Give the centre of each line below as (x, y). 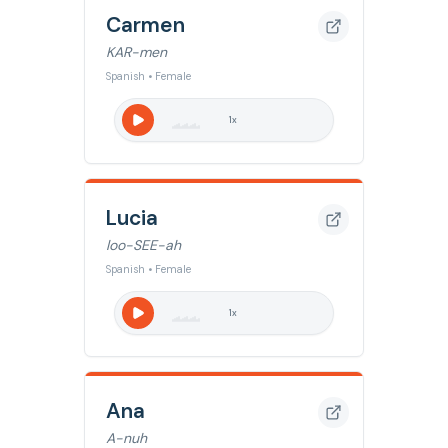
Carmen (145, 24)
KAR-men (136, 52)
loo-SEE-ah (143, 245)
